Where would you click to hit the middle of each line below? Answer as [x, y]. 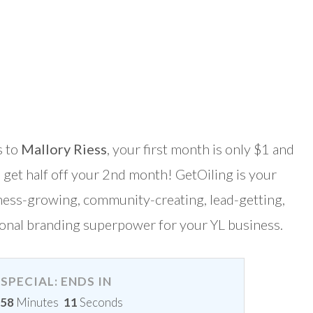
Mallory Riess [64, 149]
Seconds [98, 302]
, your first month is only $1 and [201, 149]
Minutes [41, 302]
